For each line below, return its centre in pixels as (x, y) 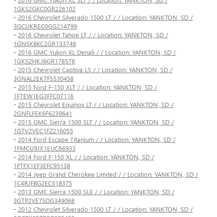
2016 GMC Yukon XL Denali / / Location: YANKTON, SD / (97, 52)
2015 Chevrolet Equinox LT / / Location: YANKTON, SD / (96, 105)
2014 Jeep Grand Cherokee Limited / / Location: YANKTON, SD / (108, 174)
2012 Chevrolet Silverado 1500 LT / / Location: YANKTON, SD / (105, 209)
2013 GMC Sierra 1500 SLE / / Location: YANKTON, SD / (96, 192)
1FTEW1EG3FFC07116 (44, 96)
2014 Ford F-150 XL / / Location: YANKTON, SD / (86, 157)
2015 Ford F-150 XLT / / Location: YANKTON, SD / (87, 87)
